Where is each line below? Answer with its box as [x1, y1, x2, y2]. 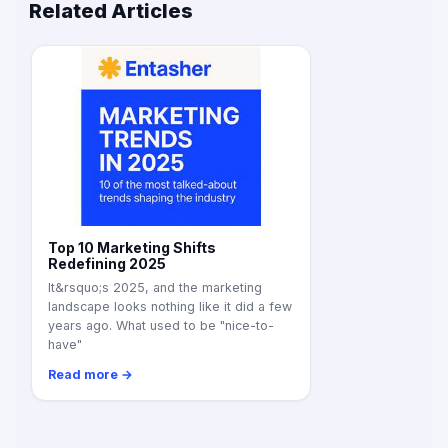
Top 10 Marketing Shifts [48, 239, 216, 257]
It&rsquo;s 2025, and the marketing [48, 280, 262, 296]
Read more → [48, 367, 133, 383]
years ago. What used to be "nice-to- [48, 318, 274, 334]
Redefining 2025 [48, 255, 166, 273]
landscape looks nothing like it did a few [48, 299, 292, 315]
